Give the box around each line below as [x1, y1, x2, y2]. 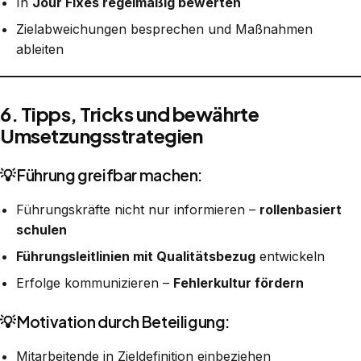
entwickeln [255, 247, 325, 264]
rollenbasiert [259, 201, 342, 218]
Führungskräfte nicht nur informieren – [16, 201, 259, 218]
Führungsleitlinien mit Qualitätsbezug [16, 247, 255, 264]
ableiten [16, 40, 64, 57]
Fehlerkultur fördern [173, 274, 304, 291]
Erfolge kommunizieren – [16, 274, 173, 291]
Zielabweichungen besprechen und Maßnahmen [16, 20, 313, 37]
